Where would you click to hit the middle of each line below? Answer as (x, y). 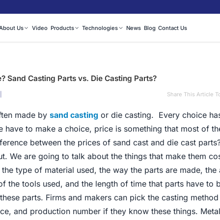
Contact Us (173, 28)
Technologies (100, 28)
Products (62, 28)
